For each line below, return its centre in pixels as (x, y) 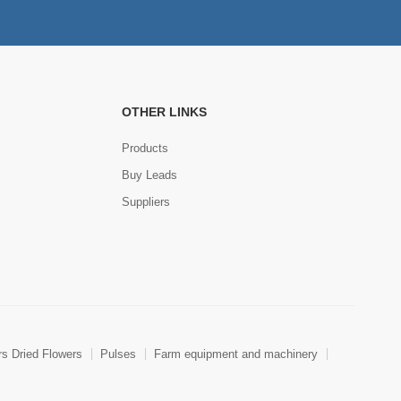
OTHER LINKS (164, 111)
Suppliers (145, 201)
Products (145, 148)
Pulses (118, 354)
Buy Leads (149, 175)
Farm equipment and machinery (236, 354)
